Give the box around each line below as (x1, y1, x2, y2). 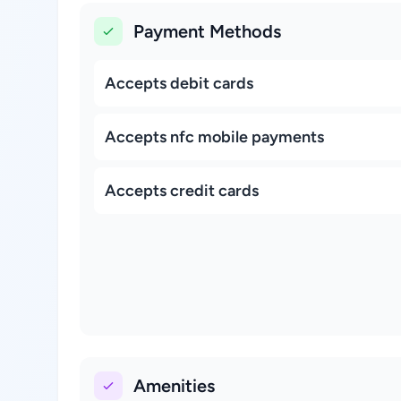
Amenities (133, 375, 215, 397)
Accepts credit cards (105, 181, 259, 200)
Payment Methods (133, 21, 281, 42)
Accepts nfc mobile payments (105, 127, 324, 147)
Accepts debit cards (105, 73, 253, 93)
